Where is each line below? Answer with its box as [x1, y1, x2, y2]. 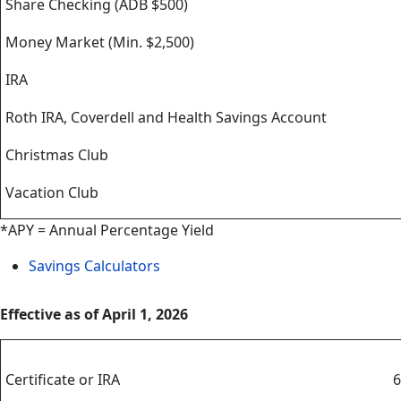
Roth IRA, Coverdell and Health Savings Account [2, 107, 327, 127]
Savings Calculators [29, 256, 164, 276]
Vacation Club [2, 183, 98, 202]
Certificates [2, 339, 89, 361]
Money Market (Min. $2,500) [2, 32, 194, 52]
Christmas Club [2, 145, 108, 165]
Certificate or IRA [2, 370, 120, 389]
